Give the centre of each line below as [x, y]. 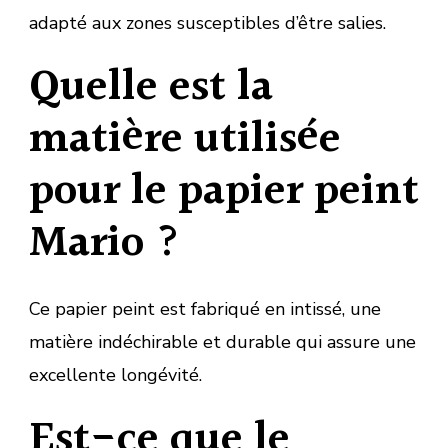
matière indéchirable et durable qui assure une [222, 341]
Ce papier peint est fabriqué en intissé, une [205, 308]
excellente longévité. [115, 374]
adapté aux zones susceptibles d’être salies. [207, 22]
